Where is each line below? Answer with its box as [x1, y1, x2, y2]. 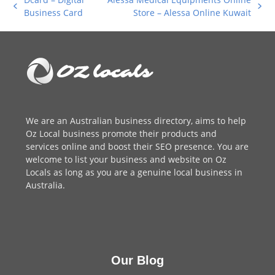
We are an [26, 114, 71, 126]
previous [13, 6, 49, 18]
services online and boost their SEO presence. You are [26, 140, 249, 152]
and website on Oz [147, 153, 227, 165]
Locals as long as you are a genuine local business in [26, 166, 243, 178]
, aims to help [191, 114, 247, 126]
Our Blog [111, 253, 164, 267]
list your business [75, 153, 148, 165]
